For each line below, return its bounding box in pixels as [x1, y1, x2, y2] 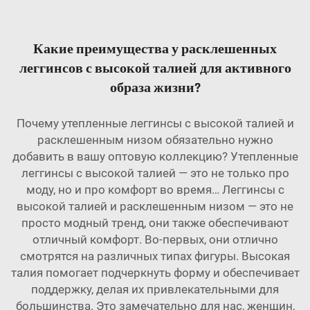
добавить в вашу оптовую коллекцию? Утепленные [12, 149, 298, 164]
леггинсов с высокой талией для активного [19, 60, 291, 78]
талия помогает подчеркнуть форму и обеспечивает [10, 266, 300, 280]
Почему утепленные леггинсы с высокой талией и [16, 116, 294, 131]
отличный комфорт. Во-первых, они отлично [32, 232, 278, 247]
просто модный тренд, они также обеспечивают [21, 216, 289, 230]
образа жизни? [109, 79, 201, 98]
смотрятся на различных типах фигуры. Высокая [20, 249, 290, 264]
